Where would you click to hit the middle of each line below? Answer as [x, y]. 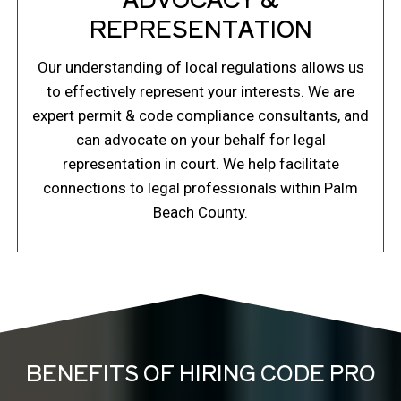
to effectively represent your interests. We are [200, 92]
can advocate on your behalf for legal [200, 140]
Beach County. [200, 213]
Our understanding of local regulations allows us [200, 68]
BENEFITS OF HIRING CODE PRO [200, 373]
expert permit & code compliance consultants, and [200, 116]
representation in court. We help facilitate [200, 164]
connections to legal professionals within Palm [200, 188]
